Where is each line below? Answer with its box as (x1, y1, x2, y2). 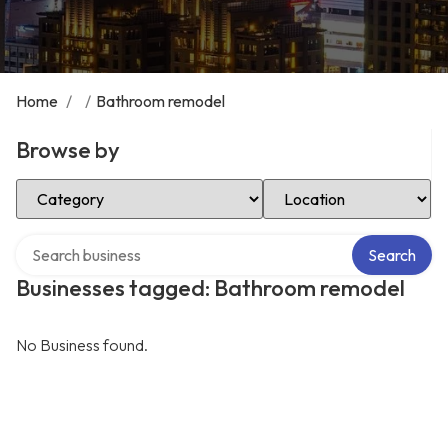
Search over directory (15, 232, 164, 252)
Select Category (15, 176, 129, 196)
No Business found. (16, 335, 148, 355)
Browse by (16, 136, 120, 164)
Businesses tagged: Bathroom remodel (16, 274, 405, 302)
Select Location (262, 176, 371, 196)
